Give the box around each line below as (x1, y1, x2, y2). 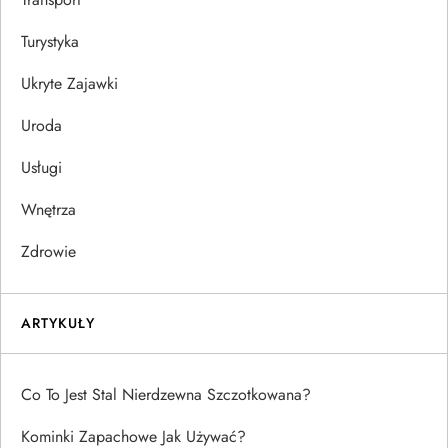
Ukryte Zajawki (21, 72, 118, 96)
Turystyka (21, 30, 79, 54)
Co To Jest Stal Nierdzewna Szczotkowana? (21, 383, 311, 407)
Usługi (21, 156, 62, 180)
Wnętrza (21, 198, 76, 222)
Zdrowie (21, 240, 76, 264)
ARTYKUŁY (21, 313, 95, 334)
